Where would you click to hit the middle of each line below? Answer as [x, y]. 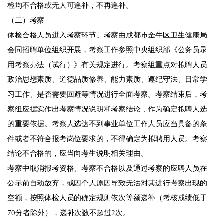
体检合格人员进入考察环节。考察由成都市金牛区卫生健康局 [107, 35]
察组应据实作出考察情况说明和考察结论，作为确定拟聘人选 [107, 109]
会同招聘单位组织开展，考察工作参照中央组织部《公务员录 [107, 50]
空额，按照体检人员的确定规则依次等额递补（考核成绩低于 [107, 198]
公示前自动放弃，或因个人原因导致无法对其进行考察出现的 [107, 183]
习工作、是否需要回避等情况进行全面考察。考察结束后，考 [107, 94]
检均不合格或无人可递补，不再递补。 [70, 6]
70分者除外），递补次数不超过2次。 [69, 213]
